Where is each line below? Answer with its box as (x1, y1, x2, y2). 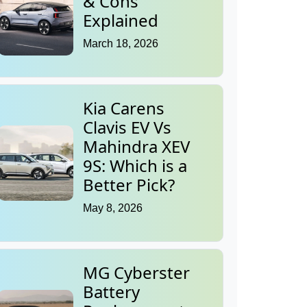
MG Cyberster (83, 261, 190, 284)
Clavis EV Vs (83, 116, 171, 139)
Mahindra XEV (83, 135, 190, 158)
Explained (83, 9, 158, 32)
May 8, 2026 (83, 202, 143, 214)
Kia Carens (83, 97, 164, 120)
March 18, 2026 (83, 38, 158, 50)
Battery (83, 280, 140, 304)
